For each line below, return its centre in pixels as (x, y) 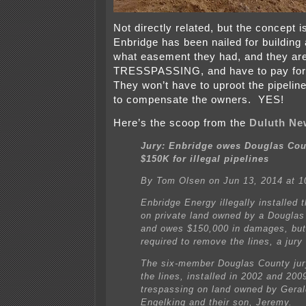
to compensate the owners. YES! (199, 100)
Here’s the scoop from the (181, 123)
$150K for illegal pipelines (205, 159)
